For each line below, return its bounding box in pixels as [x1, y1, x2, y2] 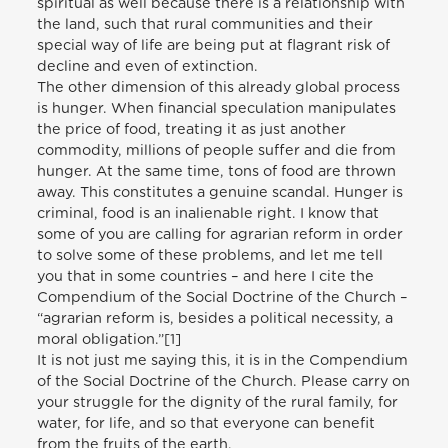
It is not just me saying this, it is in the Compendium [37, 352, 409, 368]
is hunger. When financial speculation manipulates [37, 100, 397, 116]
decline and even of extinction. [37, 58, 259, 74]
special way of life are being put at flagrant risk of [37, 37, 391, 53]
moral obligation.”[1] [37, 331, 182, 347]
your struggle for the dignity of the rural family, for [37, 394, 399, 410]
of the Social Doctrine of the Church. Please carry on [37, 373, 411, 389]
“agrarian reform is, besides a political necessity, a [37, 310, 394, 326]
